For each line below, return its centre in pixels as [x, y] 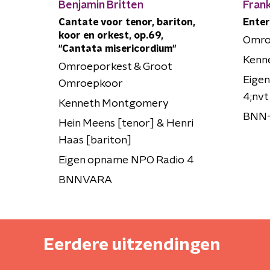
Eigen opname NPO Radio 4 [126, 160]
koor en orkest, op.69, [111, 35]
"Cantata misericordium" [117, 49]
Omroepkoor [91, 83]
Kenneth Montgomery [114, 103]
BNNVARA [85, 180]
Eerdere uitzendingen [132, 245]
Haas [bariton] [95, 140]
